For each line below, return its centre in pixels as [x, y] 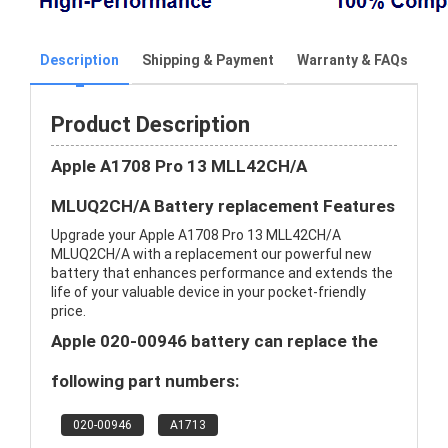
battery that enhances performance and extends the [222, 273]
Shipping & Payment [208, 60]
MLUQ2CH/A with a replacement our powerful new [211, 254]
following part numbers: [145, 381]
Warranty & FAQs [352, 60]
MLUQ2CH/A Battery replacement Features [223, 206]
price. [68, 311]
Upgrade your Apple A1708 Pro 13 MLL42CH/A [196, 235]
